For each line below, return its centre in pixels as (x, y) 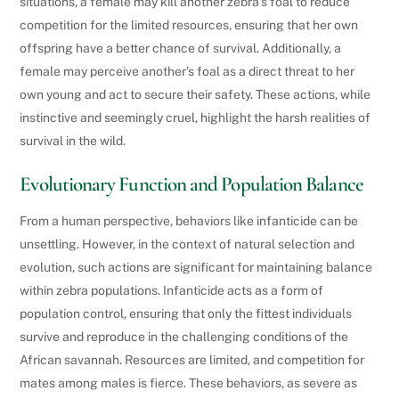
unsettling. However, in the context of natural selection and (187, 244)
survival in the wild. (73, 141)
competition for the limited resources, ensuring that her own (189, 25)
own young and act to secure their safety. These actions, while (195, 95)
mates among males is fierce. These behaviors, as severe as (189, 383)
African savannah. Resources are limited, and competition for (192, 360)
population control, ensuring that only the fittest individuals (186, 314)
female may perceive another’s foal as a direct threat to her (187, 72)
